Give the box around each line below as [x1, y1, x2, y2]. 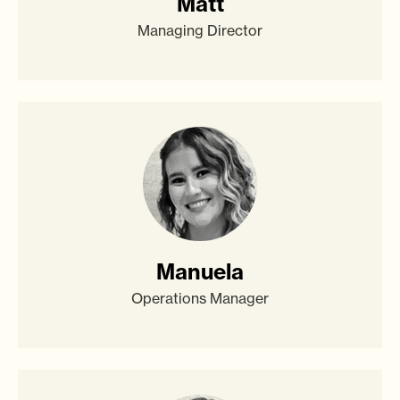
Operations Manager [131, 288, 269, 307]
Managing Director [137, 21, 262, 39]
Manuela [156, 257, 244, 285]
